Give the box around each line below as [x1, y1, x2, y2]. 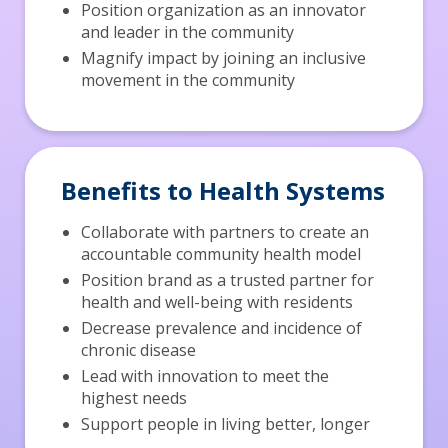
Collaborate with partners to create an [80, 221, 369, 244]
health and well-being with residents [80, 291, 353, 314]
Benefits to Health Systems [60, 174, 385, 208]
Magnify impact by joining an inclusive [80, 47, 366, 70]
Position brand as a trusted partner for [80, 269, 374, 292]
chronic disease [80, 339, 196, 362]
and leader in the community [80, 21, 294, 44]
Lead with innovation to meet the [80, 365, 329, 388]
